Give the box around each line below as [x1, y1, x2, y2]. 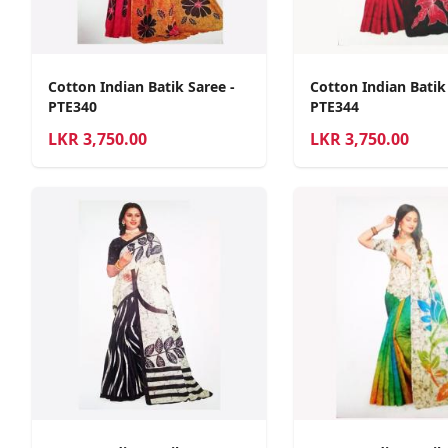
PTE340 [48, 96, 97, 116]
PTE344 [309, 96, 359, 116]
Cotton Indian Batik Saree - [48, 76, 235, 96]
